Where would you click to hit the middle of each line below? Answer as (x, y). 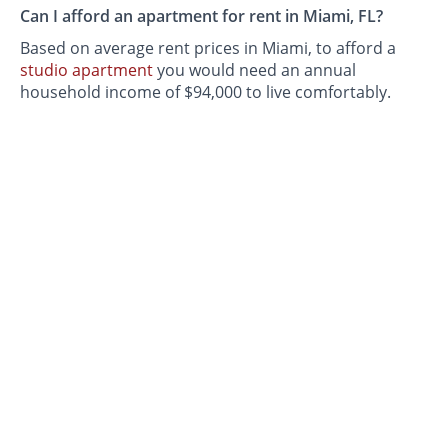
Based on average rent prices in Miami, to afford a (208, 47)
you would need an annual (255, 69)
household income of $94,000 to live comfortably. (206, 91)
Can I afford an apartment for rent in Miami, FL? (202, 15)
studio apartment (87, 69)
